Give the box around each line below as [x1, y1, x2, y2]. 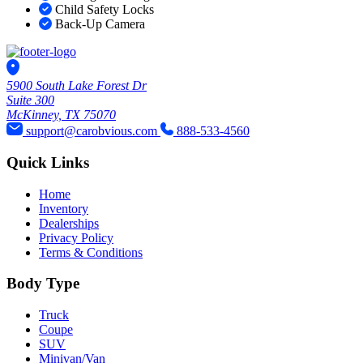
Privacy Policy [39, 230, 113, 245]
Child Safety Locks [55, 2, 154, 17]
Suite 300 [6, 93, 54, 108]
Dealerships [39, 216, 99, 230]
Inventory [39, 201, 88, 216]
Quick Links [6, 153, 89, 171]
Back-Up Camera [55, 17, 145, 32]
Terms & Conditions [39, 245, 143, 259]
